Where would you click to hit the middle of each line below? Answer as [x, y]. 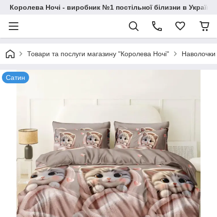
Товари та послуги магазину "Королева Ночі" [98, 54]
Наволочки [199, 54]
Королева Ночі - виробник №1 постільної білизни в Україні [111, 7]
